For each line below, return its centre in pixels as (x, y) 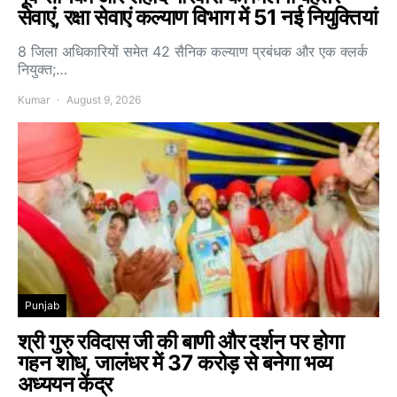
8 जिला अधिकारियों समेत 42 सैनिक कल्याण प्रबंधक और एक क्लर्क (193, 52)
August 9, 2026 (104, 100)
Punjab (42, 306)
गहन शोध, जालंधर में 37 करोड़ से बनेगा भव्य (175, 363)
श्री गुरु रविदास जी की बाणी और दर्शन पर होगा (180, 342)
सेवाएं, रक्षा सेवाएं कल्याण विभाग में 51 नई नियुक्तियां (198, 18)
